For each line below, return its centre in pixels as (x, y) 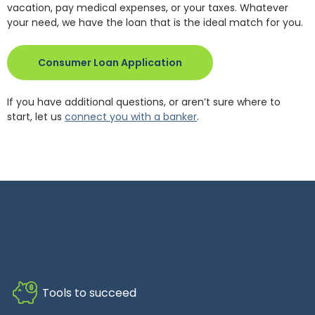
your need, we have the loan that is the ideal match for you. (155, 22)
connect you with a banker (131, 117)
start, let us (36, 117)
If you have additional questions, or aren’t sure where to (144, 102)
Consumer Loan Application (110, 63)
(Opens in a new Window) (246, 62)
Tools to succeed (89, 293)
